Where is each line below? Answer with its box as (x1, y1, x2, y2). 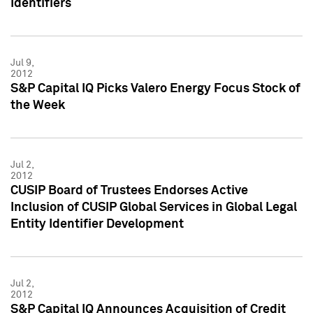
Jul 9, (10, 57, 34, 68)
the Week (10, 99, 65, 112)
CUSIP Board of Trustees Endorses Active (10, 184, 248, 197)
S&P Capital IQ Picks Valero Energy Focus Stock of (10, 82, 300, 95)
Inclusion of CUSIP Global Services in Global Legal (10, 201, 297, 214)
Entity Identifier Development (10, 217, 184, 231)
